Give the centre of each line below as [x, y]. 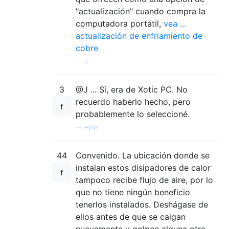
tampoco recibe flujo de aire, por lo [144, 180]
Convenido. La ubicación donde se [143, 156]
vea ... [175, 24]
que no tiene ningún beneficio [133, 192]
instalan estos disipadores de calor [143, 168]
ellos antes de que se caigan [131, 217]
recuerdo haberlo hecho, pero [133, 102]
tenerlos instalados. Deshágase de [142, 205]
